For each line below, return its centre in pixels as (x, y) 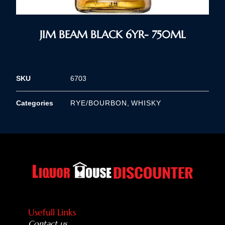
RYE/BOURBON (99, 103)
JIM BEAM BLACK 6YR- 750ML (113, 35)
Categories (35, 103)
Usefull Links (52, 212)
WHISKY (146, 103)
